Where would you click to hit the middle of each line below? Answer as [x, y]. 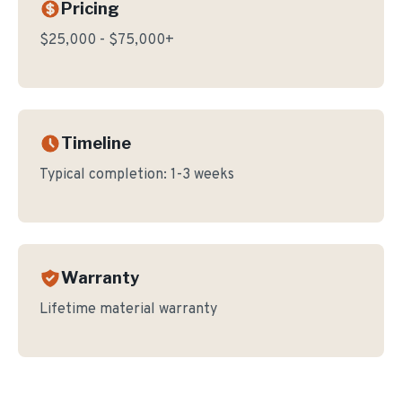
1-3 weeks [202, 175]
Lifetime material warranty [128, 310]
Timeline [96, 143]
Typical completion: [105, 175]
